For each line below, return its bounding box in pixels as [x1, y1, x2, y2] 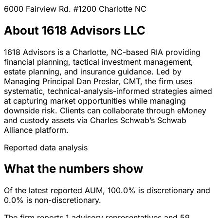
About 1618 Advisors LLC [4, 23, 145, 37]
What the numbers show [4, 162, 143, 176]
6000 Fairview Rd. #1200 [4, 3, 99, 14]
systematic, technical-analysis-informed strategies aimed [4, 86, 212, 96]
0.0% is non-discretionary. [4, 195, 101, 205]
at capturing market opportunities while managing [4, 95, 186, 106]
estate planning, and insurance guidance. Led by [4, 66, 182, 76]
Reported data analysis [4, 142, 88, 152]
